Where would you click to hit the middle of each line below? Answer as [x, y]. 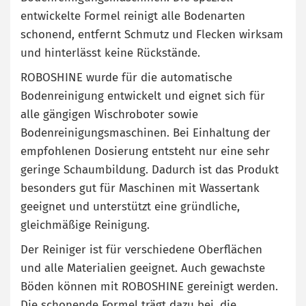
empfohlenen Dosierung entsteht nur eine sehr [145, 151]
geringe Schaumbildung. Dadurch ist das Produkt [150, 170]
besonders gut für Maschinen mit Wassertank [140, 188]
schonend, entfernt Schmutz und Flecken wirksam [152, 34]
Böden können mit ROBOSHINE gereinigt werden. [149, 287]
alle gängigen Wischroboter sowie [109, 114]
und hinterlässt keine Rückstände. [110, 53]
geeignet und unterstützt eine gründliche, [130, 207]
